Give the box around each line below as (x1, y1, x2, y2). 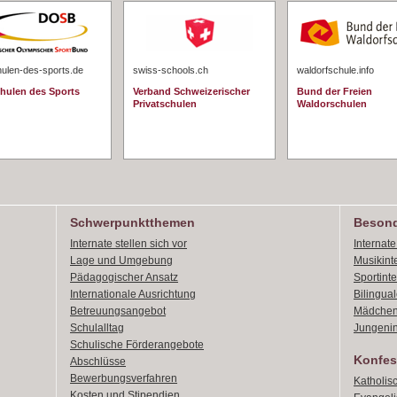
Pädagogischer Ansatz (70, 271, 178, 284)
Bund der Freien (297, 86, 372, 97)
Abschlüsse (70, 355, 126, 368)
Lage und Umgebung (70, 254, 173, 267)
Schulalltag (70, 322, 124, 334)
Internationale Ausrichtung (70, 288, 196, 300)
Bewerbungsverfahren (70, 372, 177, 385)
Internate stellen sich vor (70, 237, 187, 250)
